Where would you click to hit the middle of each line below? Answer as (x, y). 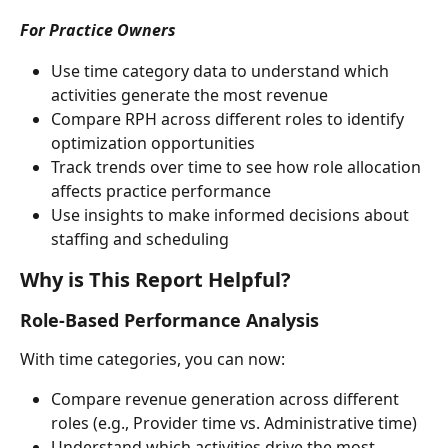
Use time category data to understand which (222, 70)
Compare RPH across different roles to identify (229, 118)
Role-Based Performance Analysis (169, 319)
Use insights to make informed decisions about (232, 214)
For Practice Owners (98, 30)
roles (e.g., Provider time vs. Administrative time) (234, 423)
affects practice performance (161, 190)
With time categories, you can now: (152, 358)
